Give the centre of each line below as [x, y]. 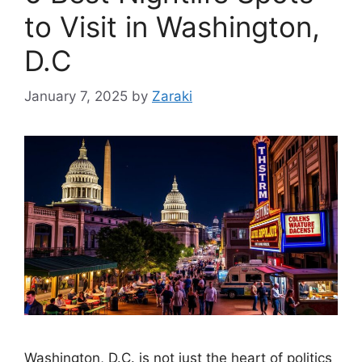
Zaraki [172, 97]
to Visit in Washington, [172, 26]
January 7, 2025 [76, 97]
